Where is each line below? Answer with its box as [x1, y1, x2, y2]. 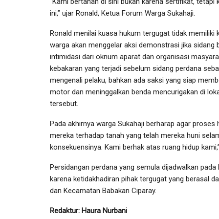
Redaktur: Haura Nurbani [50, 206, 127, 215]
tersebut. [50, 99, 78, 108]
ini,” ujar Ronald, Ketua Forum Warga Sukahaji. [50, 9, 195, 18]
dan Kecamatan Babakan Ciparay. [50, 186, 156, 195]
